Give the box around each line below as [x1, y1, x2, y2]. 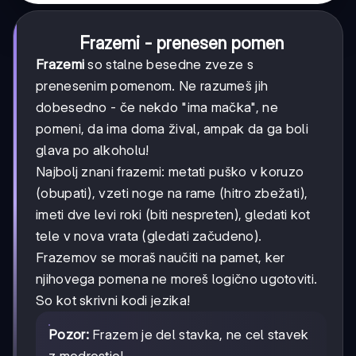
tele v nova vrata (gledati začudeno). [36, 228, 262, 245]
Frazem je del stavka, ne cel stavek [88, 327, 309, 343]
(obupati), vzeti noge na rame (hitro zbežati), [36, 185, 308, 202]
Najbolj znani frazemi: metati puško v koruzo [36, 164, 304, 180]
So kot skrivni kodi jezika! [36, 292, 191, 309]
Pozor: [48, 327, 89, 343]
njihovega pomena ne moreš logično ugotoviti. [36, 271, 318, 288]
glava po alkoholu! [36, 142, 149, 159]
